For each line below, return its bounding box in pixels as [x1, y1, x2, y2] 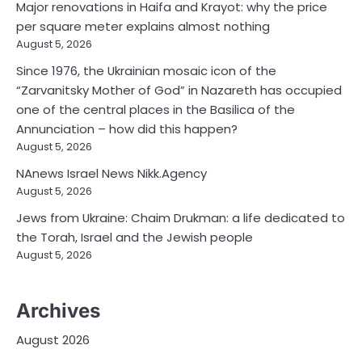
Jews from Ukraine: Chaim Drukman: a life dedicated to [16, 209, 345, 227]
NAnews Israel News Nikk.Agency [16, 165, 207, 183]
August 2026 [16, 330, 90, 348]
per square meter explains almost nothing [16, 18, 270, 36]
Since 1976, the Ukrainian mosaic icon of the [16, 62, 276, 80]
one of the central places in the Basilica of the [16, 101, 295, 119]
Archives [16, 298, 100, 322]
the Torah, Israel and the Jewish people [16, 229, 253, 246]
